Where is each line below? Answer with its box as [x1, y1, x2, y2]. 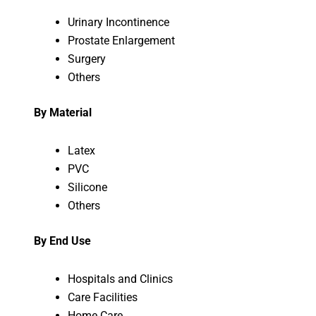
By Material [33, 105, 92, 119]
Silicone [67, 180, 107, 194]
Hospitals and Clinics [67, 272, 173, 286]
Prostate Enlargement [67, 33, 175, 47]
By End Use [33, 233, 91, 248]
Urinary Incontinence [67, 15, 169, 29]
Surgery [67, 51, 106, 66]
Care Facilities [67, 290, 138, 304]
